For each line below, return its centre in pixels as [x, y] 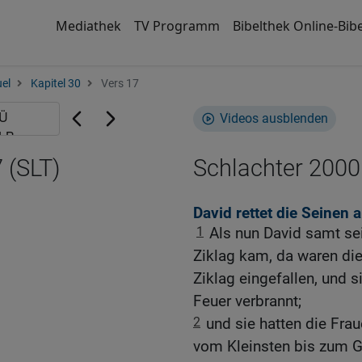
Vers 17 [119, 84]
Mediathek [88, 26]
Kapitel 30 [56, 84]
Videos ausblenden [274, 118]
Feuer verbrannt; [247, 301]
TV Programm [177, 26]
